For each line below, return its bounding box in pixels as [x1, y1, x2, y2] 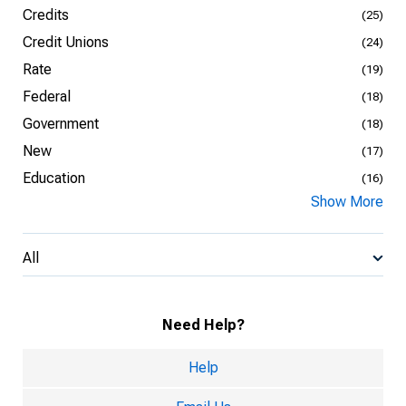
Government [23, 115, 99, 132]
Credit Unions [23, 34, 109, 51]
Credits [23, 6, 69, 24]
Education [23, 169, 85, 187]
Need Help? [161, 316, 245, 333]
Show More [311, 193, 383, 210]
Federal [23, 88, 71, 105]
